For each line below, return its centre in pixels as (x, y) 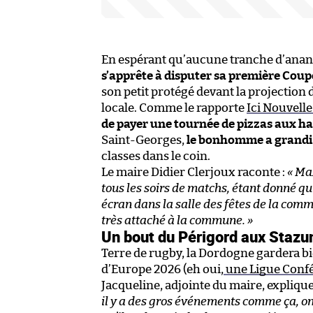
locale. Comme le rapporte (174, 108)
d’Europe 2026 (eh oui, (162, 269)
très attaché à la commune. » (177, 220)
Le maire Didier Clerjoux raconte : (194, 172)
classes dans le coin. (156, 156)
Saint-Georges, (144, 140)
